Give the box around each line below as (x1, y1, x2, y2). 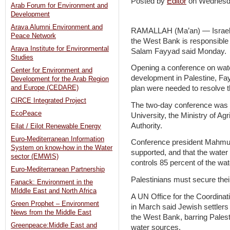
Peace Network (11, 32, 56, 40)
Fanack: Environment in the (11, 179, 93, 186)
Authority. (131, 121, 162, 130)
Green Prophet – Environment (11, 200, 99, 208)
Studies (11, 54, 33, 62)
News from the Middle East (11, 209, 91, 217)
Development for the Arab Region (11, 75, 109, 83)
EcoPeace (11, 110, 42, 118)
